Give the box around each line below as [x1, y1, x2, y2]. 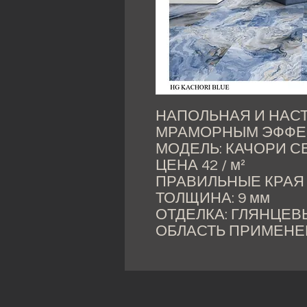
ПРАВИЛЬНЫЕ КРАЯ [156, 174, 304, 190]
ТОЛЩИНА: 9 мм [156, 191, 270, 206]
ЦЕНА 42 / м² [156, 158, 245, 173]
